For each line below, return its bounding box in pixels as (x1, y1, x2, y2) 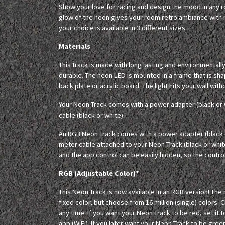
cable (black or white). (59, 110, 125, 120)
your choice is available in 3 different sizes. (59, 23, 187, 32)
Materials (59, 42, 90, 51)
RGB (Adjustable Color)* (59, 169, 139, 178)
